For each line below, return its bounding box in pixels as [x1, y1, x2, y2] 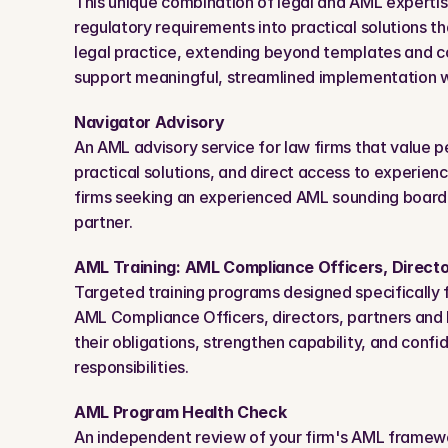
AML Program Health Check [74, 402, 287, 422]
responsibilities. [74, 357, 189, 377]
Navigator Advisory [74, 112, 225, 132]
